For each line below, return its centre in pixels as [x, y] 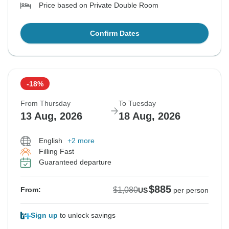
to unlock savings [87, 215]
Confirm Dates [114, 33]
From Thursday [45, 104]
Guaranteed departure [75, 162]
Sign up [44, 215]
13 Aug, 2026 [51, 116]
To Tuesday [137, 104]
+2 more [81, 141]
